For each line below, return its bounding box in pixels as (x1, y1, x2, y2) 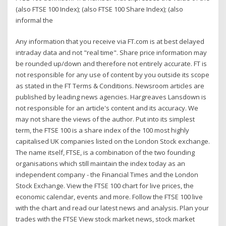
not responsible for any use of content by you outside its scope (16, 70, 210, 80)
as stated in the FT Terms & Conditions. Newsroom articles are (16, 81, 205, 91)
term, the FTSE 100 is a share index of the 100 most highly (16, 126, 190, 135)
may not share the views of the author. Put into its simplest (16, 115, 195, 124)
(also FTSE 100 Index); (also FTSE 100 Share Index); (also (16, 4, 184, 14)
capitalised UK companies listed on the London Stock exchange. (16, 137, 210, 146)
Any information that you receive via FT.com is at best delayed (16, 37, 205, 46)
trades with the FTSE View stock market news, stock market (16, 214, 195, 224)
